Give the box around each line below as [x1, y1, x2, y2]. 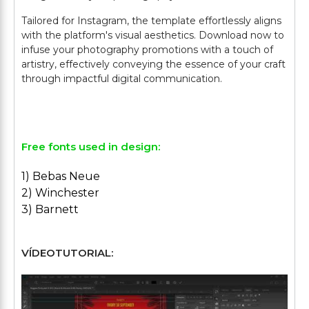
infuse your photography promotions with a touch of [21, 43, 273, 56]
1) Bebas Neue [21, 170, 100, 183]
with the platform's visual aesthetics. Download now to [21, 29, 284, 41]
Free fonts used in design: [21, 140, 160, 153]
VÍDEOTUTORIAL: [21, 246, 113, 259]
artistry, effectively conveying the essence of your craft [21, 58, 286, 70]
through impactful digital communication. [21, 72, 222, 85]
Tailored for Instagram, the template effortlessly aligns [21, 14, 281, 27]
